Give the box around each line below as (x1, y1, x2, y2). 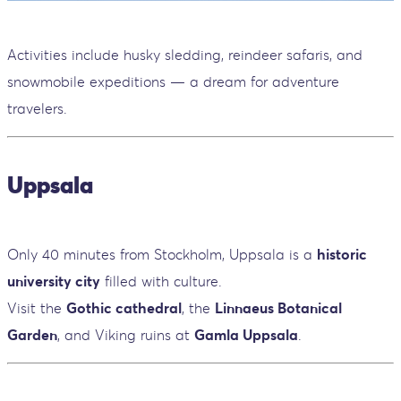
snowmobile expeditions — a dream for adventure (7, 73, 339, 91)
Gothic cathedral (66, 298, 182, 317)
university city (7, 271, 100, 290)
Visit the (7, 298, 66, 317)
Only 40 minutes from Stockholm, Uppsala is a (7, 244, 317, 263)
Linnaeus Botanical (215, 298, 342, 317)
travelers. (7, 99, 67, 118)
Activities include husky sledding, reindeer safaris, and (7, 46, 363, 64)
